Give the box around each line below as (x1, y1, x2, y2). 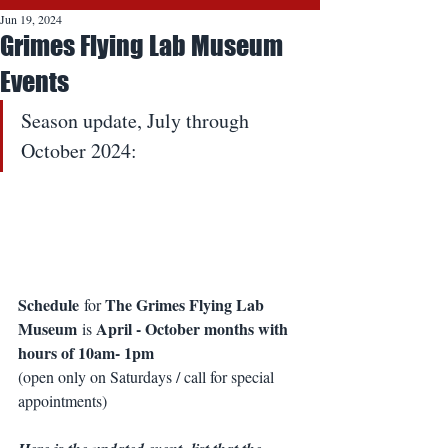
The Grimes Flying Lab (105, 293, 268, 317)
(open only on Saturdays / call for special (18, 366, 278, 388)
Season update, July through (21, 107, 254, 134)
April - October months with (96, 317, 292, 341)
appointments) (18, 390, 107, 412)
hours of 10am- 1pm (18, 341, 154, 365)
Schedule (18, 293, 79, 317)
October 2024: (21, 137, 142, 164)
